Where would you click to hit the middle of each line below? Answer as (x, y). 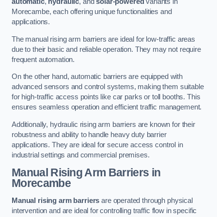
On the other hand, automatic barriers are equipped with (97, 77)
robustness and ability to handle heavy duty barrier (89, 134)
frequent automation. (43, 59)
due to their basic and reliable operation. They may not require (106, 49)
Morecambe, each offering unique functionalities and (92, 12)
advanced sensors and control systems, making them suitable (108, 87)
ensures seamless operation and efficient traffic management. (107, 107)
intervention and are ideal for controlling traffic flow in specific (104, 210)
